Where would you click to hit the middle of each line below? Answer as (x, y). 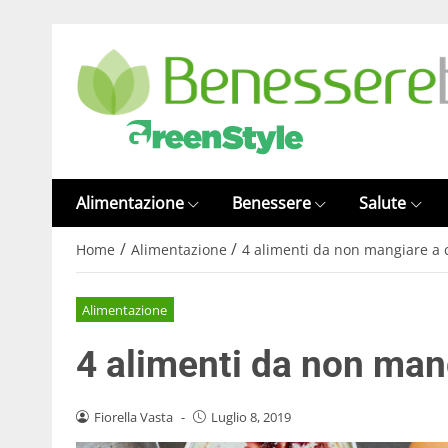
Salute (383, 203)
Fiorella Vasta (133, 416)
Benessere (272, 203)
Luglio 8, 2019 (250, 416)
